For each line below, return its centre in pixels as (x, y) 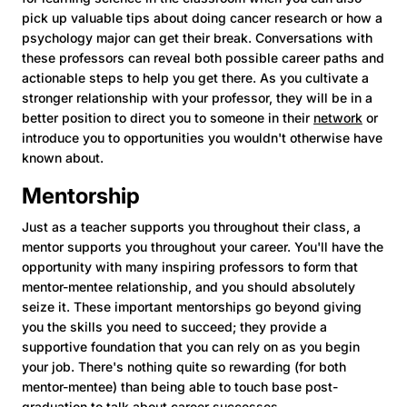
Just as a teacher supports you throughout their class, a (191, 226)
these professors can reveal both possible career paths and (203, 57)
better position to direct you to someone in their (168, 117)
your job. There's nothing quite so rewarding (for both (184, 366)
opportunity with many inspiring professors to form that (190, 266)
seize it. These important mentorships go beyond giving (192, 306)
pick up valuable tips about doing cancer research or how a (202, 17)
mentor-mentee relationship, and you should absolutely (189, 286)
